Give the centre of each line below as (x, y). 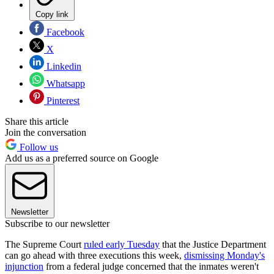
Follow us (38, 147)
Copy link (52, 15)
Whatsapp (65, 84)
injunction (24, 267)
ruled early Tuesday (122, 245)
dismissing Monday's (224, 256)
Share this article (37, 122)
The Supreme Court (44, 245)
